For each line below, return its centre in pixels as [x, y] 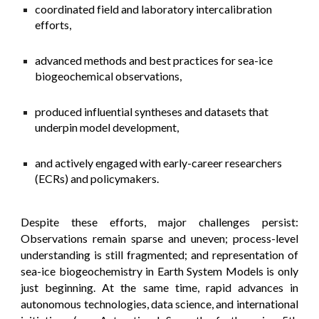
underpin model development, [107, 127]
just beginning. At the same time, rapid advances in [159, 287]
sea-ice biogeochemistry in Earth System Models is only [159, 271]
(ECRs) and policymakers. [97, 178]
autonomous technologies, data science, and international [159, 304]
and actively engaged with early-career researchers [159, 163]
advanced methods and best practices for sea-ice [154, 60]
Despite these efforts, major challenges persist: [159, 222]
